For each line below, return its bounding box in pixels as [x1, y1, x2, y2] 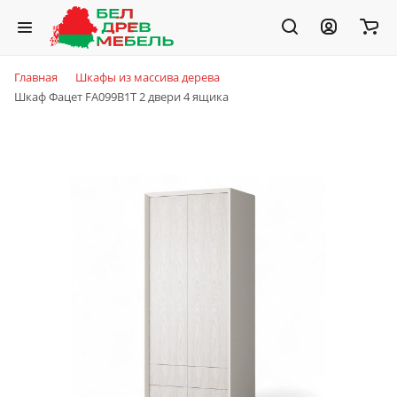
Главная [14, 69, 58, 85]
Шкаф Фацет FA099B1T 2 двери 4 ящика [14, 89, 229, 105]
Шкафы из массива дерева [75, 69, 220, 85]
